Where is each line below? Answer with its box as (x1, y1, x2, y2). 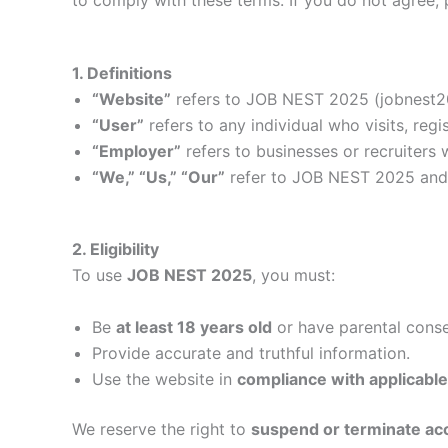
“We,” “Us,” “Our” (92, 167, 225, 188)
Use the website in (92, 369, 237, 389)
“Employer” (92, 141, 181, 162)
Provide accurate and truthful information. (92, 343, 410, 363)
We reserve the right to (72, 419, 251, 439)
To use (72, 265, 127, 286)
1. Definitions (72, 63, 172, 84)
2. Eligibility (72, 239, 159, 260)
